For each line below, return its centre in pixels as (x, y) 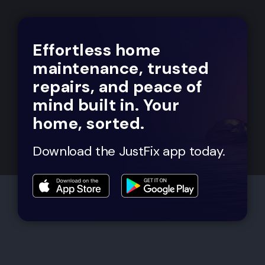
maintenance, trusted (121, 68)
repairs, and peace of (117, 86)
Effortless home (97, 50)
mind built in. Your (106, 105)
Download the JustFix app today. (129, 151)
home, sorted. (89, 123)
